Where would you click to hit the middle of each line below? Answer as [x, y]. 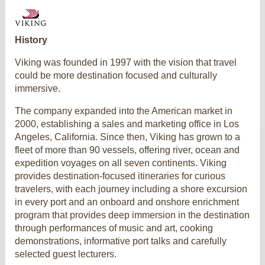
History [31, 40]
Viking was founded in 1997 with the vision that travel [126, 62]
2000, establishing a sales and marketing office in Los [127, 124]
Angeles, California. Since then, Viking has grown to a [127, 137]
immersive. [38, 88]
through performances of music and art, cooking [114, 228]
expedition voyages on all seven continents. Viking [121, 163]
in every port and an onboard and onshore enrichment [127, 202]
